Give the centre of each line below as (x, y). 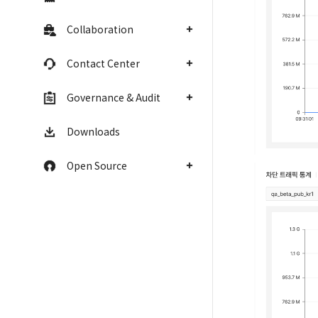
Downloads (93, 131)
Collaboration (100, 29)
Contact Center (103, 63)
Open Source (97, 165)
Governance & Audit (114, 97)
